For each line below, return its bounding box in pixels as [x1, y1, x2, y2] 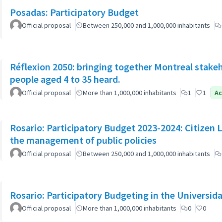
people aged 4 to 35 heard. [10, 72, 120, 85]
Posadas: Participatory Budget [10, 6, 139, 18]
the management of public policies [10, 133, 157, 146]
